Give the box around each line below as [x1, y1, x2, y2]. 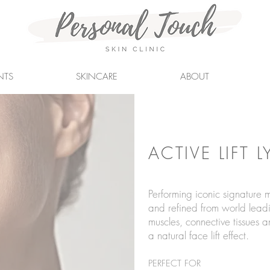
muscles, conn [148, 215, 206, 228]
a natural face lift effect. [148, 228, 249, 242]
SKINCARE [76, 71, 118, 83]
